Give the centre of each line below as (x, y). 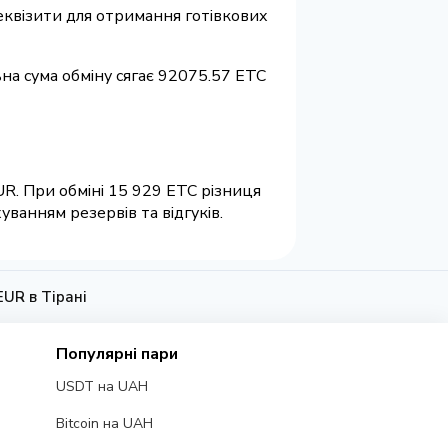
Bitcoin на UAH (104, 424)
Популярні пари (116, 354)
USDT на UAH (101, 387)
